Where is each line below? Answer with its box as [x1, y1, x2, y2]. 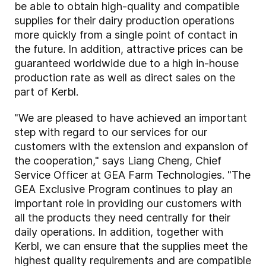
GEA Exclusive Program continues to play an [14, 183, 233, 196]
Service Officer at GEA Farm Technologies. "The [14, 169, 251, 182]
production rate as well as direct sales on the [14, 71, 235, 84]
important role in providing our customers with [14, 197, 242, 210]
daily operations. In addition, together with [14, 226, 223, 239]
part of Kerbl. [14, 85, 78, 99]
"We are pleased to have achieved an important [14, 112, 247, 125]
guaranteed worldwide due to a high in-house [14, 57, 239, 70]
